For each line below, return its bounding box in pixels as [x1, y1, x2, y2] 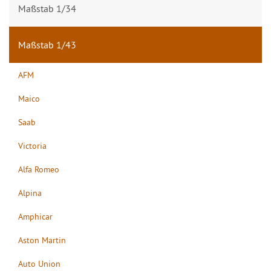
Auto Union [18, 258, 60, 269]
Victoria [18, 140, 47, 151]
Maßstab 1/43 [18, 39, 76, 51]
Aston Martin [18, 234, 66, 246]
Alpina [18, 187, 42, 198]
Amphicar [18, 211, 53, 222]
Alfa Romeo [18, 163, 59, 175]
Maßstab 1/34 [18, 2, 76, 15]
